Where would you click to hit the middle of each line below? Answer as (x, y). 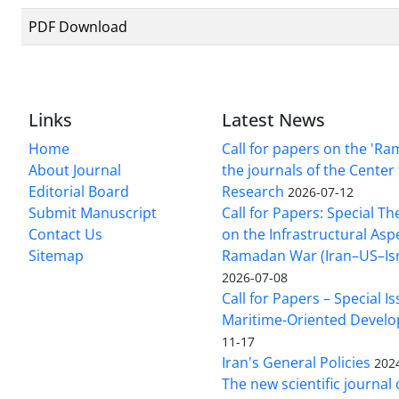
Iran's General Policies (297, 362)
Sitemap (56, 255)
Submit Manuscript (93, 212)
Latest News (274, 119)
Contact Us (65, 234)
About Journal (75, 170)
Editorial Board (79, 191)
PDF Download (78, 26)
